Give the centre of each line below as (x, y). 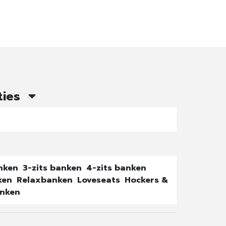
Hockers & (146, 180)
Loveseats (100, 180)
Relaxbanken (46, 180)
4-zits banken (116, 168)
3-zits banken (53, 168)
